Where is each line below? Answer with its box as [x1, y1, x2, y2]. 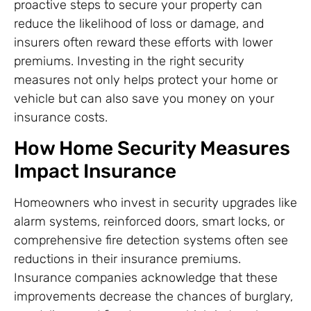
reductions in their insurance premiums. [14, 251, 241, 267]
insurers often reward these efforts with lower [14, 34, 273, 50]
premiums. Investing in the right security [14, 53, 244, 69]
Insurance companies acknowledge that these [14, 270, 278, 285]
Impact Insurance [14, 160, 176, 183]
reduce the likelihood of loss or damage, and [14, 15, 264, 31]
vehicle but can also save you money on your [14, 90, 274, 106]
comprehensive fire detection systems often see [14, 233, 288, 248]
